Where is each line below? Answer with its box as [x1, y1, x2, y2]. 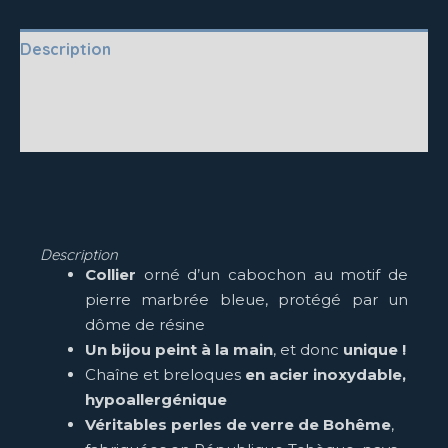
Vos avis [20, 121, 85, 142]
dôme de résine [85, 315, 205, 335]
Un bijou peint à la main [85, 340, 273, 360]
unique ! [339, 340, 406, 360]
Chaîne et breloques [85, 365, 245, 385]
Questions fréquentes [20, 80, 190, 101]
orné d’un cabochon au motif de [143, 265, 409, 285]
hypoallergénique [85, 390, 227, 410]
